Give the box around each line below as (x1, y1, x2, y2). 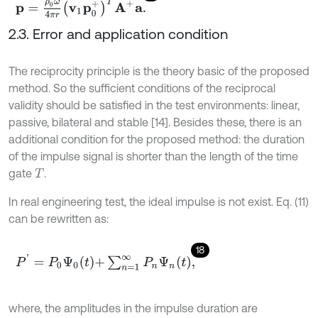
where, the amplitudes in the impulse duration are (9, 301, 258, 314)
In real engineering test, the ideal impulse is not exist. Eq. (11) (9, 194, 309, 208)
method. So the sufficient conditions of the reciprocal (9, 81, 275, 94)
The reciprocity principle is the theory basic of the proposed (9, 64, 309, 77)
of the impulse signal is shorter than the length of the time (9, 149, 298, 163)
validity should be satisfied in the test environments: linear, (9, 98, 300, 111)
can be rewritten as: (9, 212, 109, 225)
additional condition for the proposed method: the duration (9, 132, 305, 146)
